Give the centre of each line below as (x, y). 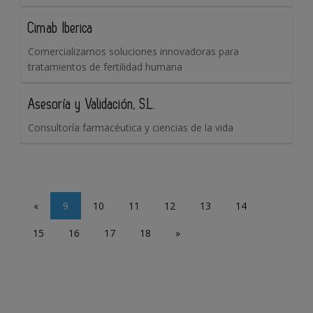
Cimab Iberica (60, 29)
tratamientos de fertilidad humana (105, 67)
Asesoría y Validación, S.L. (91, 105)
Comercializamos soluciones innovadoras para (133, 52)
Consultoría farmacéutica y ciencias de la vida (131, 128)
